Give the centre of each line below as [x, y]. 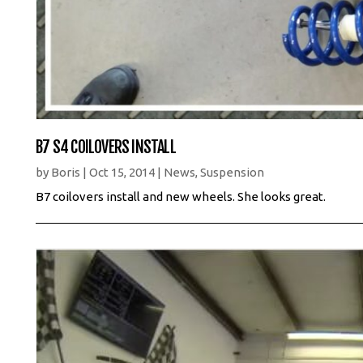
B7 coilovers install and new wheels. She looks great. [184, 196]
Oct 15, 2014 [122, 172]
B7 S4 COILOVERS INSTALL [106, 147]
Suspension [233, 172]
